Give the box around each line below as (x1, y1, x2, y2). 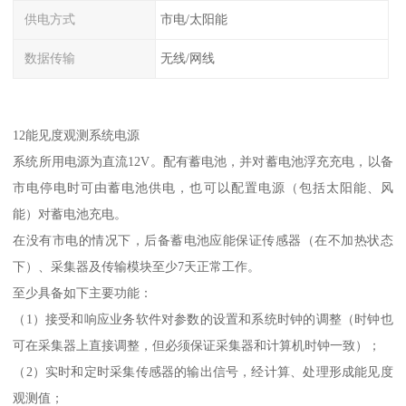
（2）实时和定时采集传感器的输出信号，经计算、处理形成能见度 (13, 363, 393, 379)
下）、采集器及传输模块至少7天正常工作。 (13, 258, 261, 274)
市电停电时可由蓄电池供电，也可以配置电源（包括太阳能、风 (13, 179, 393, 195)
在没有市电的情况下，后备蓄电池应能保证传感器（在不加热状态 (13, 232, 393, 247)
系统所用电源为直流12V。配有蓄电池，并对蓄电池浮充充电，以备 (13, 153, 393, 169)
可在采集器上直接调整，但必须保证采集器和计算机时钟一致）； (13, 337, 382, 353)
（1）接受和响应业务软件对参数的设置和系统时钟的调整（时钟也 (13, 311, 393, 326)
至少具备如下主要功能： (13, 285, 153, 300)
